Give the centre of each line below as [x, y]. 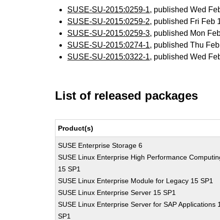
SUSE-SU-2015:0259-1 [109, 10]
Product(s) [76, 128]
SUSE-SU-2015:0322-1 [109, 57]
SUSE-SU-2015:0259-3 [109, 33]
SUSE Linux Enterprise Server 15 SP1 [117, 192]
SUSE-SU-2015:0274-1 [109, 45]
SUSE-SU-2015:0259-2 [109, 21]
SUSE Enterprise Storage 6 [100, 145]
